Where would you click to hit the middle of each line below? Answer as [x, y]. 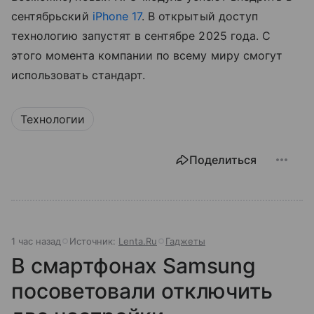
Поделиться [223, 159]
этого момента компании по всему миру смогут [147, 55]
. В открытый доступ [200, 16]
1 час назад [36, 241]
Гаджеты [185, 241]
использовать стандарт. [78, 75]
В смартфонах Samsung [134, 265]
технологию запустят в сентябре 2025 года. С [141, 35]
